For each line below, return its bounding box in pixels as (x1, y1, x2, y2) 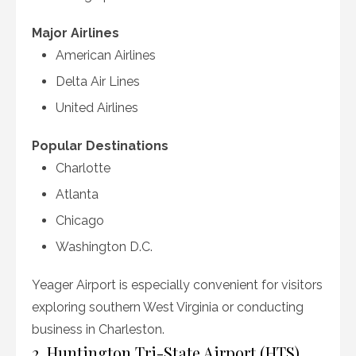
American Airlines (56, 48, 156, 63)
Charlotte (56, 161, 110, 176)
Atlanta (56, 187, 99, 202)
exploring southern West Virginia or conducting (32, 300, 304, 315)
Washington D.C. (56, 239, 153, 254)
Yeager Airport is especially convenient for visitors (32, 277, 323, 292)
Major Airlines (32, 25, 119, 41)
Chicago (56, 213, 104, 228)
